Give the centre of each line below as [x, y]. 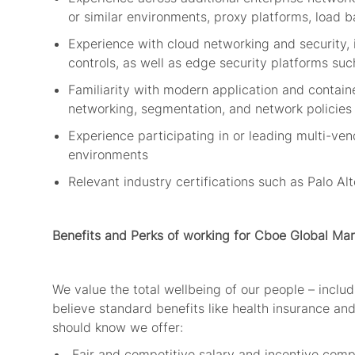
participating [176, 136]
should [72, 328]
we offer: [157, 328]
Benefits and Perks [108, 236]
